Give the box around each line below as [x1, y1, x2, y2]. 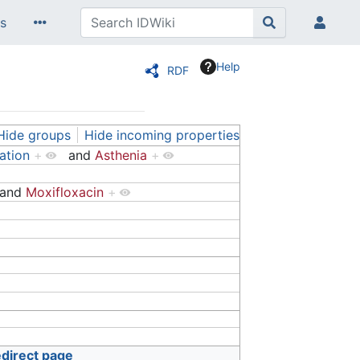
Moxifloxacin [26, 183, 104, 200]
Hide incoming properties [84, 127, 239, 144]
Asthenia [95, 146, 148, 163]
